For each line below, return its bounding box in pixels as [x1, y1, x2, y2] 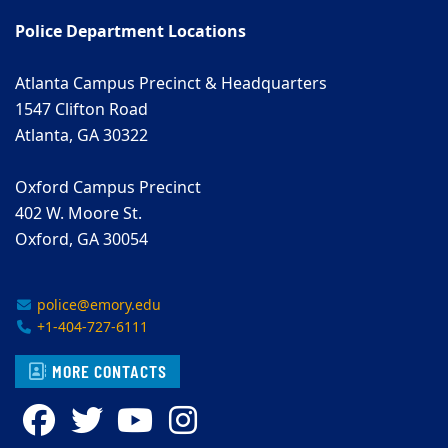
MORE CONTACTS [46, 359, 167, 382]
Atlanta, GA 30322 [15, 123, 148, 148]
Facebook [58, 394, 201, 442]
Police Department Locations [15, 19, 246, 44]
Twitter [106, 394, 211, 442]
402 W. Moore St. [15, 201, 142, 226]
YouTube [154, 394, 283, 442]
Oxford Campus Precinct [15, 175, 201, 200]
